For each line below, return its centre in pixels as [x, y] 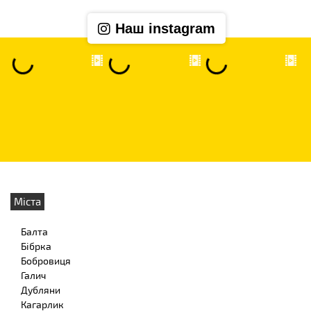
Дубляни [41, 290]
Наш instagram [165, 29]
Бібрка [36, 246]
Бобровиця [46, 261]
